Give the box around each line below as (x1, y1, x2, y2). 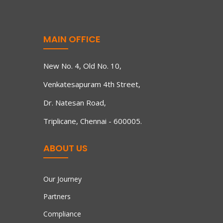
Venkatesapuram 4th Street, (43, 79, 140, 89)
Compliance (43, 209, 81, 219)
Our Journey (43, 174, 82, 184)
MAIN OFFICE (43, 32, 101, 45)
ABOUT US (43, 141, 88, 154)
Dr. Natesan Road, (43, 97, 106, 108)
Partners (43, 191, 71, 201)
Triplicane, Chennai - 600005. (43, 115, 142, 126)
